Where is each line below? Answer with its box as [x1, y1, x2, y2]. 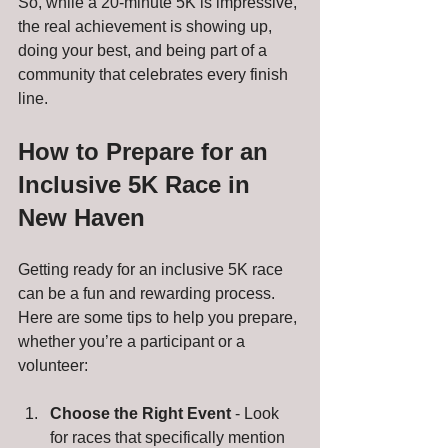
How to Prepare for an [18, 137, 275, 165]
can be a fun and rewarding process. [18, 284, 279, 302]
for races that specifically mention [50, 428, 289, 446]
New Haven [18, 203, 145, 231]
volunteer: [18, 356, 88, 374]
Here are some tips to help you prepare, [18, 308, 301, 326]
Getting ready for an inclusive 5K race [18, 260, 287, 278]
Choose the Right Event [50, 404, 231, 422]
